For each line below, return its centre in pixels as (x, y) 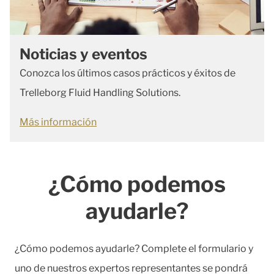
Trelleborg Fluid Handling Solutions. (100, 92)
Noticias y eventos (83, 54)
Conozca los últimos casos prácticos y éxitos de (128, 73)
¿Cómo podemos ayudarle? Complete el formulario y (134, 248)
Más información (58, 122)
